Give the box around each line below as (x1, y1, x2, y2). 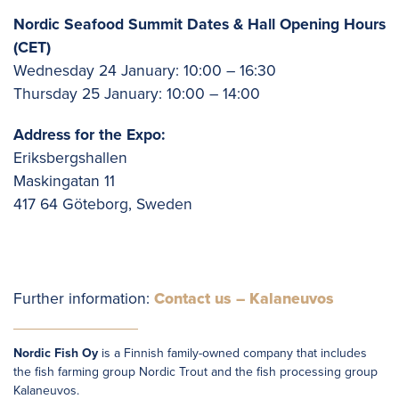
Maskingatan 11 (13, 171, 115, 191)
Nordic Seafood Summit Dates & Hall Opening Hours (13, 14, 386, 34)
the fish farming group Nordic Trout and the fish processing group (13, 363, 378, 379)
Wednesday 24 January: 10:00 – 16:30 (13, 61, 276, 80)
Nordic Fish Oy (13, 345, 98, 361)
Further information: (13, 289, 154, 308)
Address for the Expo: (13, 125, 165, 144)
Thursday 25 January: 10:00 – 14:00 (13, 84, 260, 103)
